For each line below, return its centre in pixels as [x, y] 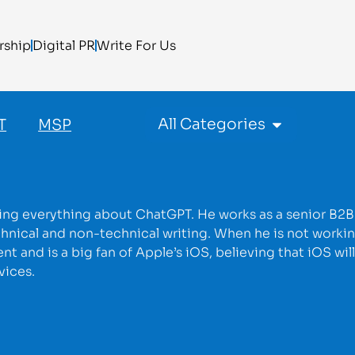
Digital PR [64, 45]
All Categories [212, 125]
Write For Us [137, 45]
